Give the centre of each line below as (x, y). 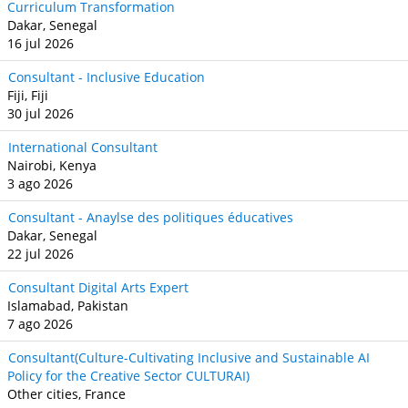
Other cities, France (66, 394)
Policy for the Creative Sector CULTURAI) (128, 376)
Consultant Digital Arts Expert (98, 287)
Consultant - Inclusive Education (107, 77)
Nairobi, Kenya (52, 165)
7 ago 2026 (40, 324)
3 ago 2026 (40, 184)
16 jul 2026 (41, 43)
